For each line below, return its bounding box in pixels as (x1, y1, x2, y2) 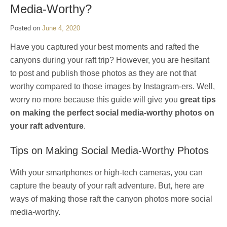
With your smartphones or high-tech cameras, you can (10, 168, 203, 177)
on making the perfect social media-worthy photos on (10, 108, 214, 118)
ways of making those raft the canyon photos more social (10, 195, 212, 204)
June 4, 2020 (42, 24, 80, 32)
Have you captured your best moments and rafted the (10, 43, 199, 52)
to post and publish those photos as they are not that (10, 69, 196, 78)
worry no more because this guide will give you (10, 95, 180, 104)
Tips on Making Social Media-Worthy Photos (10, 145, 209, 157)
